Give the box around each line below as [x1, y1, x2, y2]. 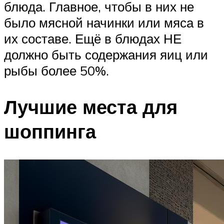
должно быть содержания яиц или [4, 46, 208, 63]
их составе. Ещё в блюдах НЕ [4, 30, 181, 47]
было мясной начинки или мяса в [4, 14, 204, 31]
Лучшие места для [4, 94, 177, 119]
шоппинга [4, 118, 96, 143]
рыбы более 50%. [4, 62, 109, 79]
